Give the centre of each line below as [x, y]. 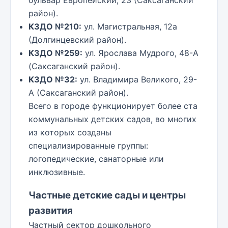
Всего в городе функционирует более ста [113, 106]
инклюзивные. [57, 172]
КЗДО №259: [55, 53]
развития [51, 211]
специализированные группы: [88, 146]
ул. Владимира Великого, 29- [137, 80]
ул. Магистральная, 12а [129, 27]
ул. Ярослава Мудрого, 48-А [140, 53]
